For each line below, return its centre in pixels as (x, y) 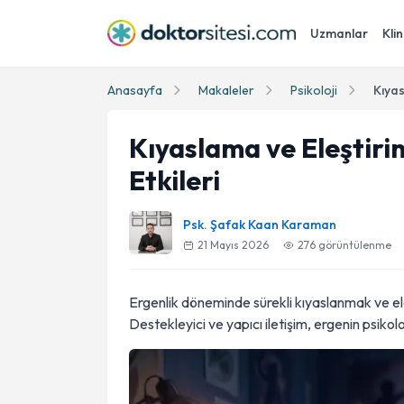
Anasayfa (135, 90)
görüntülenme (353, 245)
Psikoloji (314, 90)
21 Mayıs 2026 (233, 245)
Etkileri (174, 180)
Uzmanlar (339, 33)
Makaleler (226, 90)
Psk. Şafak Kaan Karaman (260, 225)
